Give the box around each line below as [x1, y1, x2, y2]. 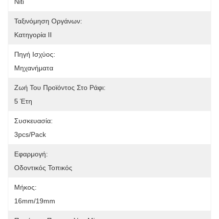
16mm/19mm [14, 197, 55, 205]
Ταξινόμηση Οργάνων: [14, 17, 82, 25]
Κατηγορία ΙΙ [14, 31, 52, 39]
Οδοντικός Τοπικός [14, 164, 72, 172]
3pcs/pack [14, 131, 46, 138]
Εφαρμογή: [14, 150, 48, 158]
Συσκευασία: [14, 117, 53, 125]
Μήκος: [14, 183, 37, 191]
